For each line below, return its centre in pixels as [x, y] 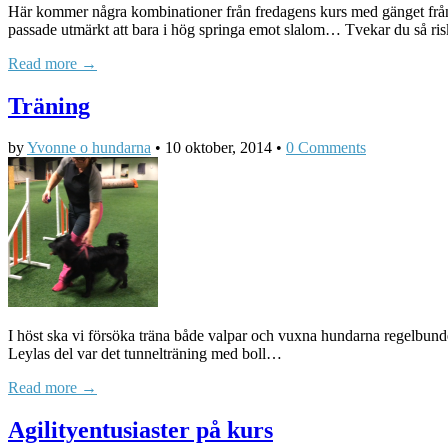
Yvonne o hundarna [89, 148]
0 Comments [326, 148]
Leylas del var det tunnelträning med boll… [145, 354]
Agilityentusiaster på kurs [140, 430]
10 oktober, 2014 [218, 148]
